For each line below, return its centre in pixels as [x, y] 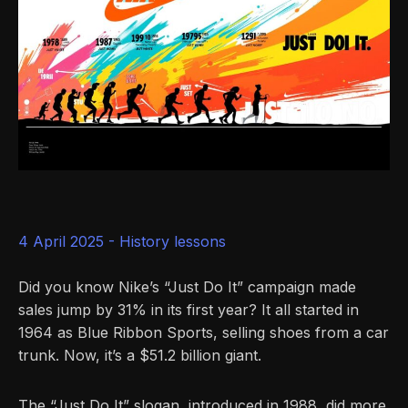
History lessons [173, 242]
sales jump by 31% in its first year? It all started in [189, 310]
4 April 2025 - [69, 242]
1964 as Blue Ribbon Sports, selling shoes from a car [204, 333]
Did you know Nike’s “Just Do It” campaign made [187, 287]
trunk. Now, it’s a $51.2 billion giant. [140, 356]
